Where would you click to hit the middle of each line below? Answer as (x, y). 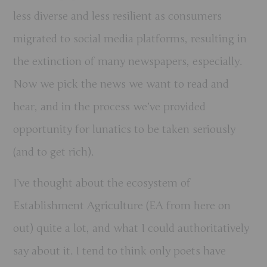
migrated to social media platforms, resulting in (130, 38)
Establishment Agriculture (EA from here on (122, 205)
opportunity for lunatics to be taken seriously (125, 129)
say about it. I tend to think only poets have (120, 251)
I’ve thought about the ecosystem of (102, 183)
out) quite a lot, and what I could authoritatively (131, 228)
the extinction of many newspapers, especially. (128, 61)
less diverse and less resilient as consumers (118, 16)
